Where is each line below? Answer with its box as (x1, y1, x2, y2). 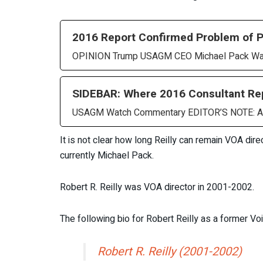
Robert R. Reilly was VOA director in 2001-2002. (60, 180, 254, 194)
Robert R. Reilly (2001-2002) (97, 242, 242, 260)
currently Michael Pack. (60, 148, 154, 163)
